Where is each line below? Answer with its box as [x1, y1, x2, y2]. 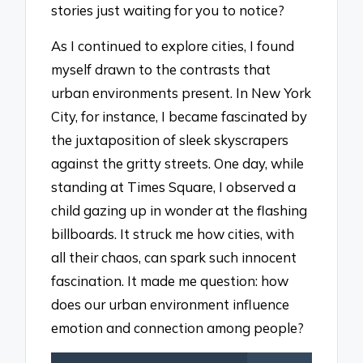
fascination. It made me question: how [51, 272, 289, 290]
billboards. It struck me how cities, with [51, 225, 295, 243]
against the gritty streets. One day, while [51, 155, 305, 173]
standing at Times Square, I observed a [51, 178, 297, 196]
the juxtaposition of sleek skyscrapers [51, 131, 289, 149]
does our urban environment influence [51, 296, 290, 314]
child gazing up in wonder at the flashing [51, 202, 308, 220]
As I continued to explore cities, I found [51, 37, 295, 55]
